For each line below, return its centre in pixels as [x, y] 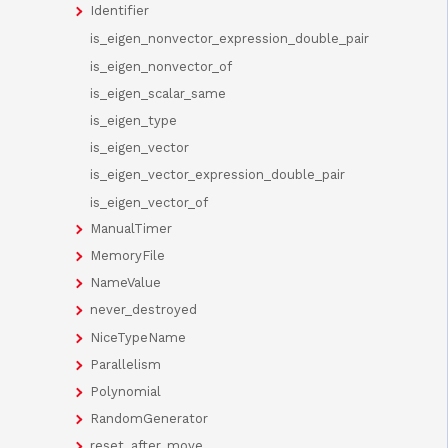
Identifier [119, 11]
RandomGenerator [149, 419]
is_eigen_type [133, 121]
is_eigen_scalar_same [158, 93]
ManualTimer [131, 228]
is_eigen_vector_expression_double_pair [217, 175]
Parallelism [125, 364]
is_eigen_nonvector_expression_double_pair [229, 39]
